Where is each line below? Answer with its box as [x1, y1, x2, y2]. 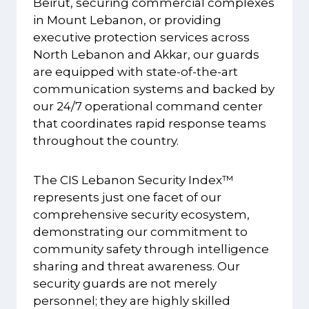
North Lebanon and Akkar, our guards [33, 47, 259, 61]
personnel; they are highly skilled [33, 293, 230, 308]
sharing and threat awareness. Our [33, 259, 240, 273]
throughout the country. [33, 133, 179, 148]
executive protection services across [33, 30, 250, 44]
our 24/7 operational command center [33, 99, 263, 113]
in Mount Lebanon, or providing [33, 12, 221, 27]
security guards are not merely [33, 276, 217, 290]
